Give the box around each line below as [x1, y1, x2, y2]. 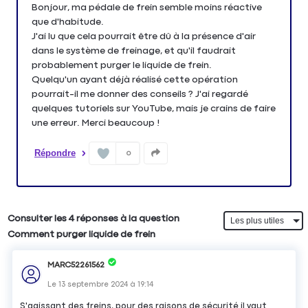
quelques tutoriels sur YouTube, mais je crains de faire [32, 103, 276, 113]
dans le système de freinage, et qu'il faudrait [32, 45, 236, 56]
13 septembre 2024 [58, 280, 129, 288]
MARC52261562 [47, 261, 105, 269]
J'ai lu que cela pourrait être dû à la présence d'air [32, 31, 256, 41]
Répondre [34, 147, 76, 158]
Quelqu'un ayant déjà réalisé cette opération [32, 74, 238, 85]
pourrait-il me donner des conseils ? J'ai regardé [32, 89, 248, 99]
